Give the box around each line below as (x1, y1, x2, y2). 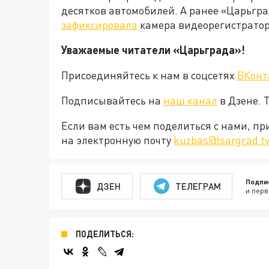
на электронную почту (61, 133, 174, 147)
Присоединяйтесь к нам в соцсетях (61, 68, 237, 82)
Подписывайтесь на (61, 94, 163, 107)
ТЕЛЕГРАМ (175, 180, 221, 192)
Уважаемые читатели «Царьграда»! (61, 43, 245, 56)
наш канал (163, 94, 217, 107)
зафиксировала (61, 18, 138, 31)
